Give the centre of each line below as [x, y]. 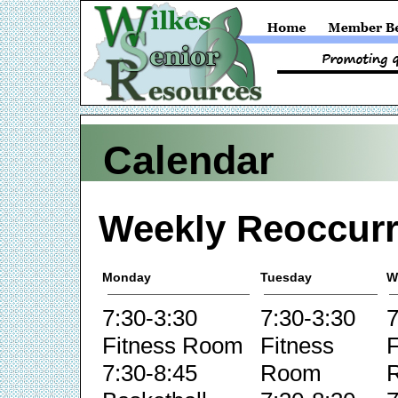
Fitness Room [173, 345]
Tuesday [286, 277]
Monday [127, 277]
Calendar [189, 160]
